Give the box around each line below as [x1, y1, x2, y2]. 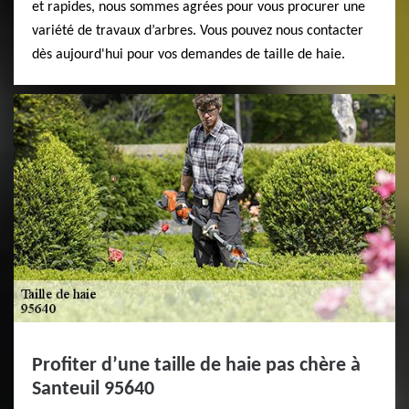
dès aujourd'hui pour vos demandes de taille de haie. [32, 47, 345, 62]
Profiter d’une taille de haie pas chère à [32, 355, 361, 376]
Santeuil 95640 [32, 379, 154, 400]
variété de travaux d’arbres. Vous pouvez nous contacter [32, 24, 363, 38]
